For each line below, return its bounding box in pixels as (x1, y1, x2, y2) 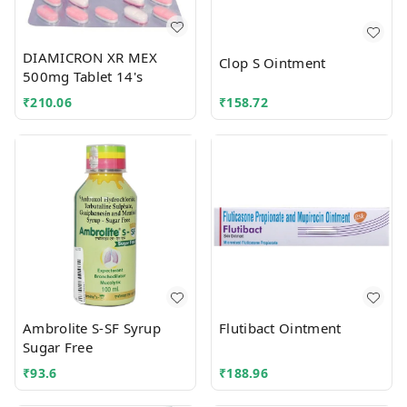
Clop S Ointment (219, 54, 326, 72)
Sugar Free (23, 338, 93, 357)
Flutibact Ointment (219, 319, 342, 338)
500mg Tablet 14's (23, 67, 144, 86)
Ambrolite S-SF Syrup (23, 319, 161, 338)
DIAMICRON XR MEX (23, 48, 157, 67)
